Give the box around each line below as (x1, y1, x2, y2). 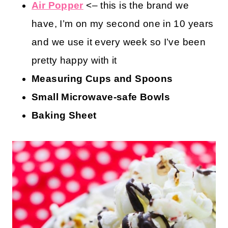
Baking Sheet (32, 109, 97, 121)
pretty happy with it (32, 54, 117, 66)
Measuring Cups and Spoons (32, 73, 173, 84)
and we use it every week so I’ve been (32, 36, 206, 47)
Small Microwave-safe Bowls (32, 91, 170, 102)
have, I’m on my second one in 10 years (32, 18, 214, 29)
